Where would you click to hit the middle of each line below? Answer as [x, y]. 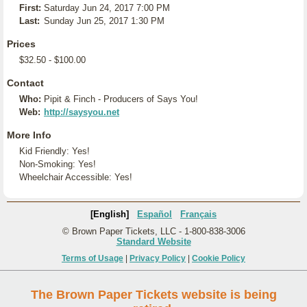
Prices [21, 44]
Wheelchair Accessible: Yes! [76, 177]
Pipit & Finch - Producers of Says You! [121, 99]
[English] [110, 214]
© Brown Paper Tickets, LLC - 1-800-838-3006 [153, 231]
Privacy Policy [158, 258]
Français [198, 214]
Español [155, 214]
